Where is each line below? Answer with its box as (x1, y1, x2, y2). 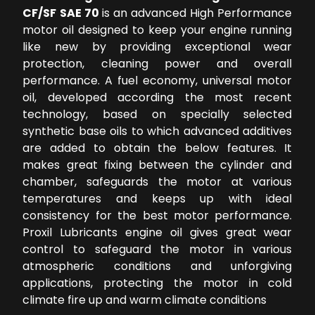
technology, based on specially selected (22, 106, 292, 123)
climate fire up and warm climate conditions (22, 292, 267, 309)
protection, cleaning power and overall (22, 56, 292, 72)
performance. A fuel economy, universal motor (22, 72, 292, 89)
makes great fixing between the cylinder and (22, 157, 292, 174)
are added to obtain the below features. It (22, 140, 292, 157)
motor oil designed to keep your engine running (22, 22, 292, 39)
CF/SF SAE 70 (22, 5, 102, 22)
